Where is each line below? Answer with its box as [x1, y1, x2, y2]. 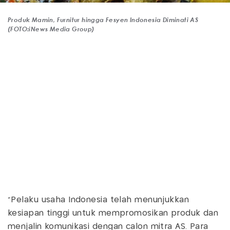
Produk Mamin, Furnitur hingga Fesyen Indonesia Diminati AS [8, 15, 199, 24]
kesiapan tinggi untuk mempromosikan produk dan [8, 209, 219, 217]
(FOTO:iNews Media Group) [8, 24, 95, 33]
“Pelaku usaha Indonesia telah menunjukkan [8, 196, 189, 204]
